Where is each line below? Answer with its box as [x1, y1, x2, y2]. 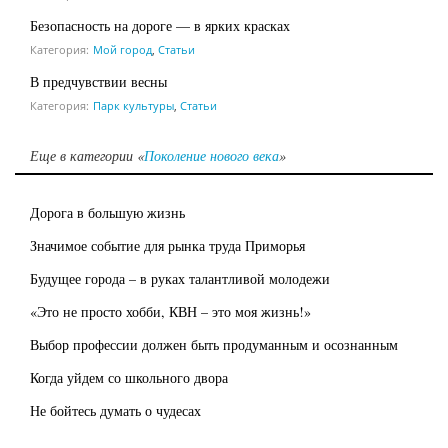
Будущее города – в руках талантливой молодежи [30, 268, 330, 288]
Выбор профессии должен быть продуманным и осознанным [30, 334, 398, 354]
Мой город [93, 41, 152, 57]
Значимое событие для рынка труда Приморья [30, 235, 305, 255]
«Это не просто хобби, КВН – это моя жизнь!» [30, 301, 311, 321]
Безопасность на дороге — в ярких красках [30, 15, 290, 35]
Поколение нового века [144, 145, 279, 165]
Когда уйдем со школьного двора [30, 367, 228, 387]
